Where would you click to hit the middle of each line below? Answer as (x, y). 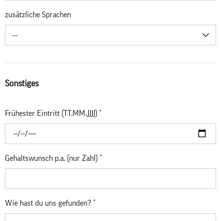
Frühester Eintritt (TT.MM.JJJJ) (52, 113)
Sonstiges (22, 84)
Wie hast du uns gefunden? (49, 203)
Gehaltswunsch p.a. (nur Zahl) (52, 158)
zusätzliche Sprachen (38, 15)
